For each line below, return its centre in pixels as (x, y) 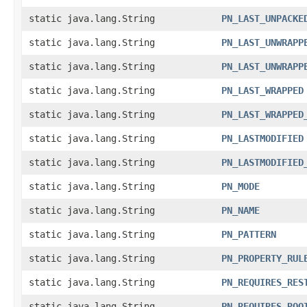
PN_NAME (241, 210)
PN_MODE (241, 186)
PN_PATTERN (249, 234)
